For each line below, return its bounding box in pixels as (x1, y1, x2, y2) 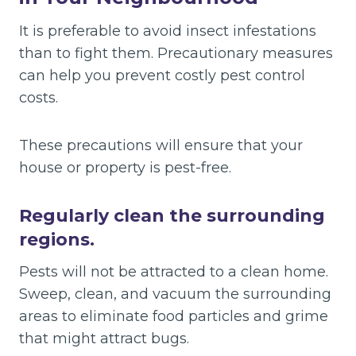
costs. (19, 88, 58, 106)
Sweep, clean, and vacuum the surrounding (19, 284, 331, 303)
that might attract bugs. (19, 329, 189, 347)
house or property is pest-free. (19, 158, 231, 176)
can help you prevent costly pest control (19, 66, 305, 84)
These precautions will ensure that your (19, 136, 303, 154)
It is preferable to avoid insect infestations (19, 21, 316, 40)
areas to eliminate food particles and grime (19, 307, 328, 325)
